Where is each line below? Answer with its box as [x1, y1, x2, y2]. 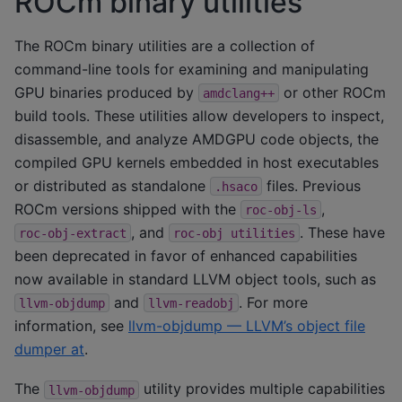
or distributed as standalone [14, 176, 210, 195]
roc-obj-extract [19, 225, 127, 240]
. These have [300, 223, 385, 241]
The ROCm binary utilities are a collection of [14, 36, 315, 55]
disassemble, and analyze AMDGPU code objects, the [14, 129, 379, 148]
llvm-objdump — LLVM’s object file [128, 316, 365, 335]
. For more [239, 293, 308, 311]
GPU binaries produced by [14, 83, 198, 101]
